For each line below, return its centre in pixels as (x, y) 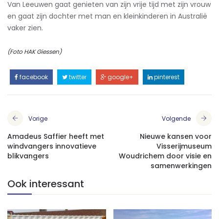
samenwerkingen (181, 165)
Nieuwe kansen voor (176, 136)
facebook (33, 77)
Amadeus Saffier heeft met (56, 136)
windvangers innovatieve (52, 146)
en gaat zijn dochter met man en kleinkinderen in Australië (107, 16)
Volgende (176, 118)
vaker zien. (25, 28)
